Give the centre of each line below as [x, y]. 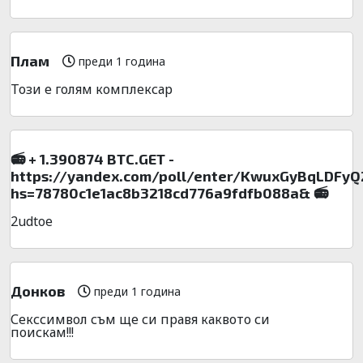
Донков [38, 290]
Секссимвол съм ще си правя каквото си [140, 319]
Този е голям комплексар [92, 89]
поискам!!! [42, 332]
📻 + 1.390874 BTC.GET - [92, 158]
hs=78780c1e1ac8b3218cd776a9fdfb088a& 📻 [169, 192]
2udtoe [32, 221]
